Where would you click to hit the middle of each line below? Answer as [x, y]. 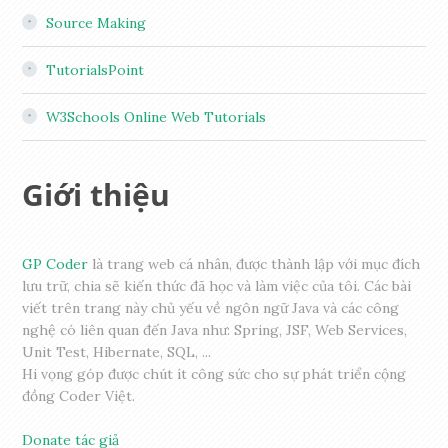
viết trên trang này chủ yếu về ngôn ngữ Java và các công [211, 308]
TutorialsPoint [95, 70]
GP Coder [55, 264]
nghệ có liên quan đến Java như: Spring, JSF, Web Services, [215, 330]
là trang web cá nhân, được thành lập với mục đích [254, 264]
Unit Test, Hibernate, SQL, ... [117, 352]
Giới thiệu [96, 195]
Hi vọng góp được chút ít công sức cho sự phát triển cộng [214, 374]
